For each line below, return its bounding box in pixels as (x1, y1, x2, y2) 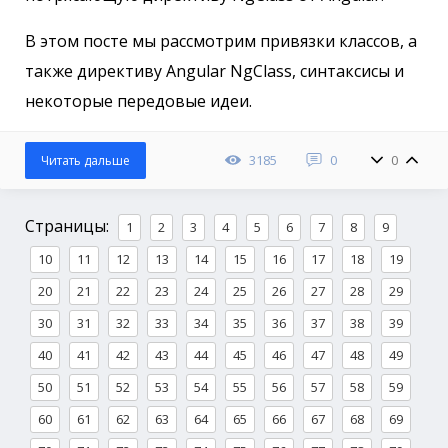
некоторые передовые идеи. (25, 90, 252, 113)
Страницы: (25, 215, 113, 238)
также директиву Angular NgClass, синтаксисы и (25, 60, 404, 83)
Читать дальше (41, 152, 130, 170)
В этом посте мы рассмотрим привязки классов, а (25, 30, 417, 53)
